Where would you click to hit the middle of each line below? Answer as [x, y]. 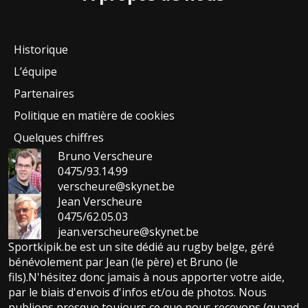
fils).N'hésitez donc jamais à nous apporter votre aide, [146, 277]
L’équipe [35, 71]
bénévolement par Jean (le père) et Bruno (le [123, 262]
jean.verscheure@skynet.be [128, 231]
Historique [41, 49]
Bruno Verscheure [105, 156]
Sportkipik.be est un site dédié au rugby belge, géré [141, 246]
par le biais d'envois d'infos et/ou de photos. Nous [137, 292]
